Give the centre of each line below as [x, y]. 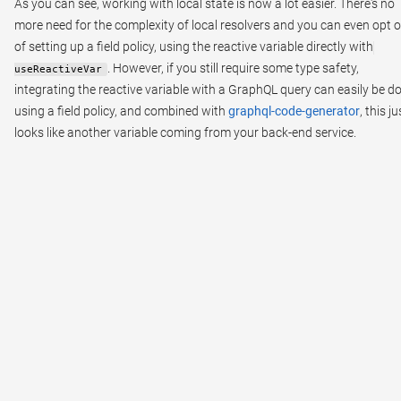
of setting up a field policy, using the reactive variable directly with [194, 46]
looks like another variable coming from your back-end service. [185, 132]
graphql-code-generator [294, 111]
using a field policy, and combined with [121, 111]
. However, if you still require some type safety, [233, 68]
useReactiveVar [58, 69]
